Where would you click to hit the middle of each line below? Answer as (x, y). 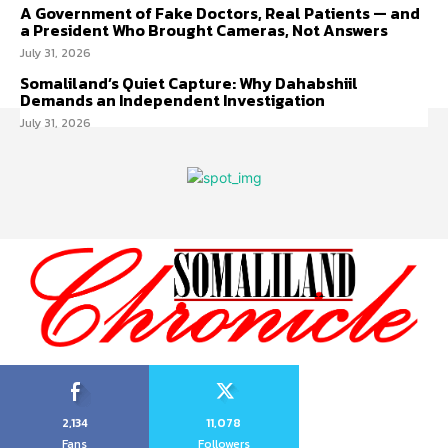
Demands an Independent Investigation (174, 100)
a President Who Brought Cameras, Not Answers (204, 30)
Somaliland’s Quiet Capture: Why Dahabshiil (189, 83)
